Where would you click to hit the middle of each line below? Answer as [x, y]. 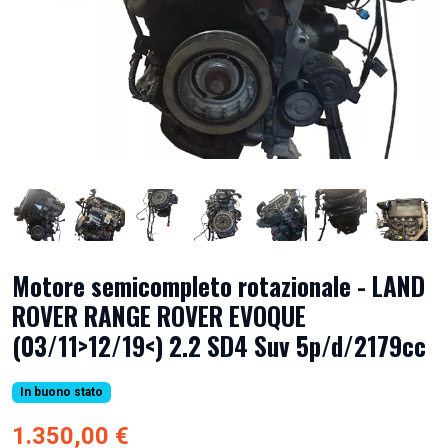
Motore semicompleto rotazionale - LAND [218, 286]
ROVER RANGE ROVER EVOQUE [159, 316]
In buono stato [61, 392]
